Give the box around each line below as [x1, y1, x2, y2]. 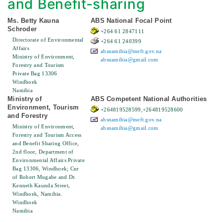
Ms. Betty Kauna [7, 17, 59, 25]
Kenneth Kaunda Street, [12, 182, 70, 189]
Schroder [7, 25, 37, 33]
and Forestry [7, 112, 48, 120]
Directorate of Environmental [12, 37, 84, 43]
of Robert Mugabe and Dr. [12, 174, 76, 180]
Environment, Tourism [7, 104, 79, 111]
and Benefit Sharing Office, [12, 140, 79, 147]
